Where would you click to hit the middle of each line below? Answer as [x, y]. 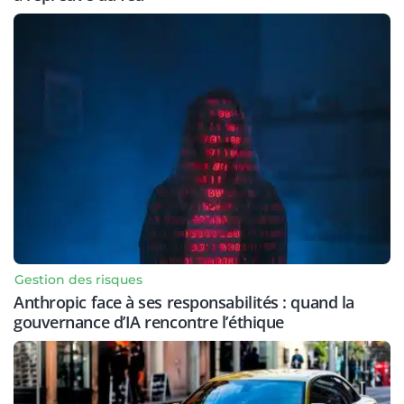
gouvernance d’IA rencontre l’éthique [149, 322]
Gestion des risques [78, 280]
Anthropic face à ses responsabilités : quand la [184, 303]
